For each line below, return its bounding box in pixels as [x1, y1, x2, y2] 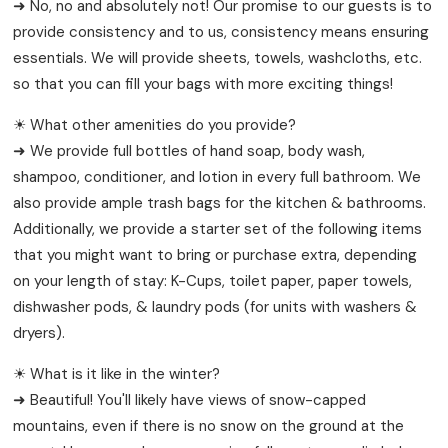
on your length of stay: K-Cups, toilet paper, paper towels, [13, 270, 413, 291]
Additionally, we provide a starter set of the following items [13, 218, 423, 239]
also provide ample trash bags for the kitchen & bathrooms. [13, 192, 427, 213]
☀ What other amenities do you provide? [13, 114, 297, 135]
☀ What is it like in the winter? [13, 363, 221, 384]
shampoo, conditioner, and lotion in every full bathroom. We [13, 166, 422, 187]
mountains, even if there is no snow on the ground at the [13, 415, 405, 436]
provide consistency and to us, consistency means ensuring [13, 21, 430, 42]
